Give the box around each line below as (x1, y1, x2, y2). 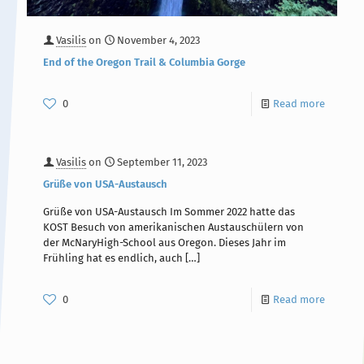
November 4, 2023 (117, 34, 200, 47)
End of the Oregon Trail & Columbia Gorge (43, 56, 245, 69)
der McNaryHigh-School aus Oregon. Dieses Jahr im (43, 236, 286, 249)
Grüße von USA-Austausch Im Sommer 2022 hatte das (43, 206, 295, 219)
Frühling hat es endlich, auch (43, 252, 183, 265)
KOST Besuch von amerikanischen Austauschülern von (43, 221, 304, 234)
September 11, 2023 (117, 156, 207, 169)
